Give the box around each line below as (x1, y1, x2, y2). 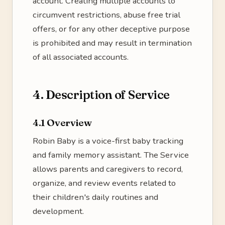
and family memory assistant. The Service (33, 149, 189, 161)
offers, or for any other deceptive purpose (33, 23, 190, 35)
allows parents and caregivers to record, (33, 163, 183, 175)
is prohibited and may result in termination (33, 37, 192, 49)
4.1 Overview (33, 117, 92, 129)
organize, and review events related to (33, 177, 176, 189)
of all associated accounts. (33, 51, 129, 63)
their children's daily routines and (33, 191, 158, 203)
